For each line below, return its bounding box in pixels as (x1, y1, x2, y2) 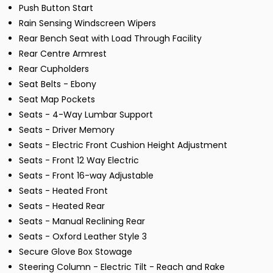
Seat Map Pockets (19, 93, 95, 105)
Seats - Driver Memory (19, 123, 115, 136)
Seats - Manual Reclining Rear (19, 214, 145, 227)
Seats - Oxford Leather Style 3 (19, 230, 147, 243)
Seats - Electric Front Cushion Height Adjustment (19, 138, 227, 151)
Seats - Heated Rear (19, 199, 105, 212)
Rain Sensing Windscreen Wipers (19, 16, 156, 29)
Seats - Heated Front (19, 184, 108, 197)
